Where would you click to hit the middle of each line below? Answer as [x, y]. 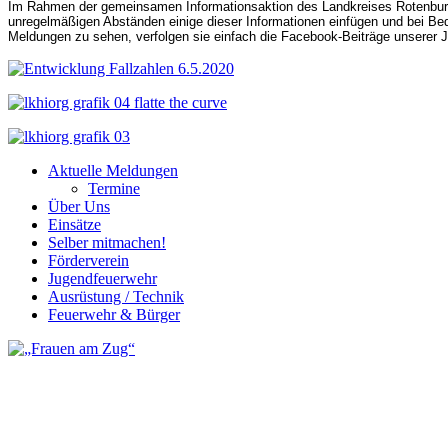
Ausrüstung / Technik [116, 296]
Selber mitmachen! [107, 242]
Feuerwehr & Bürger [114, 314]
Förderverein [88, 260]
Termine [114, 188]
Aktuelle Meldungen [113, 170]
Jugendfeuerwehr [102, 278]
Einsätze [74, 224]
